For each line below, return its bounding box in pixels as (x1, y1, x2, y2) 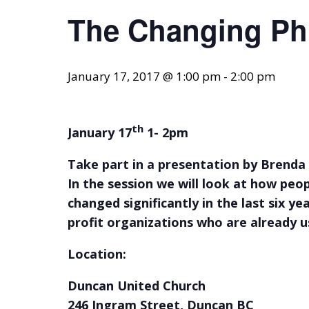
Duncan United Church (68, 277, 206, 294)
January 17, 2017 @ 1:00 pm (68, 68, 221, 84)
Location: (68, 246, 126, 262)
